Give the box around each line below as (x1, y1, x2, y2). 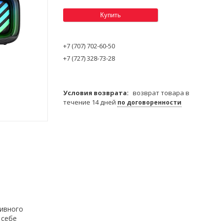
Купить (100, 11, 121, 19)
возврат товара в (133, 88, 189, 97)
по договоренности (117, 98, 182, 107)
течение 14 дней (63, 97, 117, 107)
